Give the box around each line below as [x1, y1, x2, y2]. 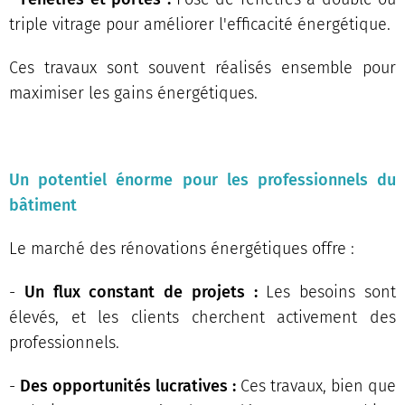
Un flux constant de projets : [24, 281, 258, 302]
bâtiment [9, 194, 77, 215]
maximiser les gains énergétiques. [9, 82, 258, 103]
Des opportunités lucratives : [20, 375, 236, 396]
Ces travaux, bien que [236, 375, 396, 396]
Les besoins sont [257, 281, 397, 302]
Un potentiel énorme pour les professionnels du [9, 169, 396, 190]
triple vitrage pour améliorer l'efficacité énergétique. [9, 14, 391, 34]
